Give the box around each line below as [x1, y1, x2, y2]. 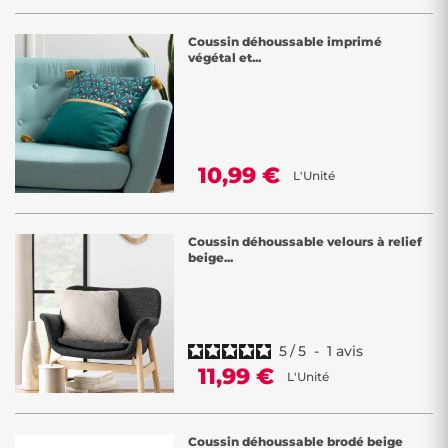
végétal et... [188, 50, 261, 65]
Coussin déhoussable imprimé [188, 34, 382, 49]
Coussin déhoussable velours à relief [188, 234, 422, 249]
